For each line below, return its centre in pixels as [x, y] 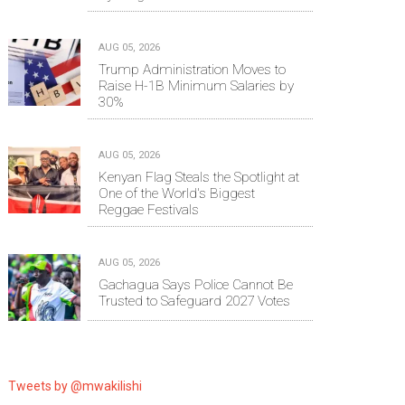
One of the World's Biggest [177, 194]
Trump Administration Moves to [192, 70]
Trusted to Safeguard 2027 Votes [194, 301]
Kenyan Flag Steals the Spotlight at [199, 178]
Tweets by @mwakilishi [75, 386]
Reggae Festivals [149, 210]
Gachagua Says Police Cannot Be [196, 285]
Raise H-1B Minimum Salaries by [196, 86]
